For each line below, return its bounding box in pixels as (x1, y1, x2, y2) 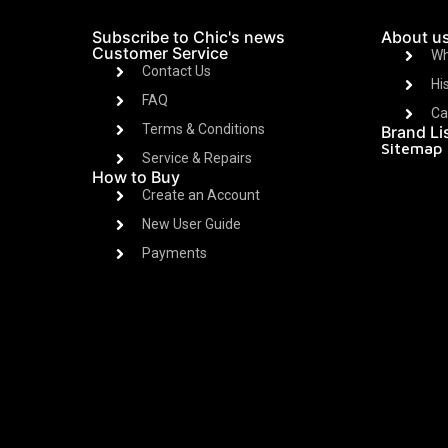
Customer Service (92, 43, 228, 64)
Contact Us (142, 63, 211, 80)
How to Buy (92, 167, 180, 188)
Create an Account (142, 187, 260, 204)
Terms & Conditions (142, 121, 265, 138)
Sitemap (380, 139, 442, 158)
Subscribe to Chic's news (92, 27, 285, 48)
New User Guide (142, 216, 241, 233)
